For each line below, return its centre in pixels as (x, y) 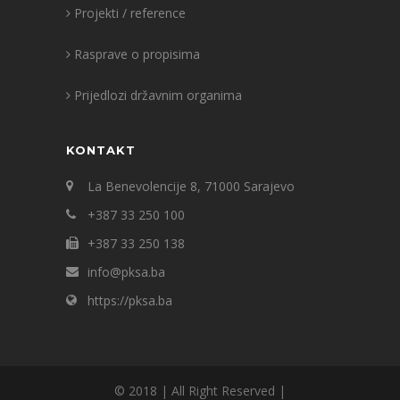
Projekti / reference (130, 13)
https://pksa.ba (130, 301)
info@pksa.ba (126, 272)
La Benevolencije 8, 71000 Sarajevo (191, 187)
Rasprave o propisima (137, 54)
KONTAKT (101, 150)
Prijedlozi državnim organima (158, 96)
